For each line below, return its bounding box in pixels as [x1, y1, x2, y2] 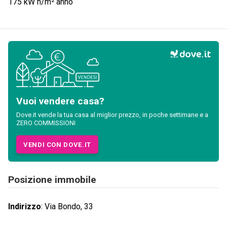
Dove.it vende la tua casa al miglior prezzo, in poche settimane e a [16, 111, 208, 119]
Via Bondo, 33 [45, 202, 93, 212]
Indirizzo [8, 202, 41, 212]
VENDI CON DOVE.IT [23, 140, 91, 148]
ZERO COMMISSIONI [16, 119, 75, 127]
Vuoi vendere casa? [16, 95, 104, 107]
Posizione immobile [8, 174, 96, 186]
